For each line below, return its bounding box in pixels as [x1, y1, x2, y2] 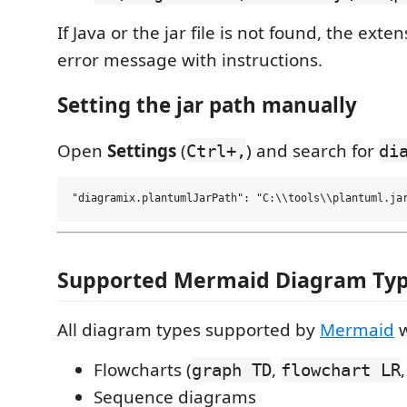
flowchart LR [281, 359, 401, 380]
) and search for [246, 138, 379, 163]
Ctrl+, [186, 140, 246, 161]
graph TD [192, 359, 272, 380]
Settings [107, 138, 176, 163]
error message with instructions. [57, 47, 323, 72]
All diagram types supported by [57, 317, 320, 342]
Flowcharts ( [94, 357, 192, 382]
